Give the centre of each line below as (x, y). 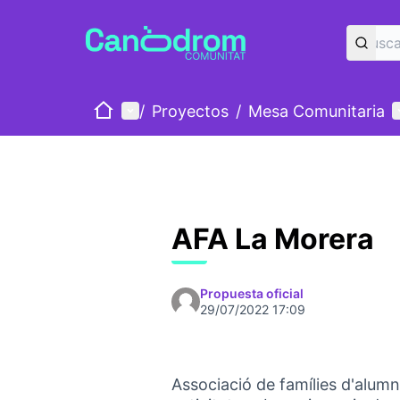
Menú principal (178, 110)
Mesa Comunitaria (317, 111)
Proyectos (190, 111)
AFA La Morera (273, 239)
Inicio (112, 109)
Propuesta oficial (252, 293)
